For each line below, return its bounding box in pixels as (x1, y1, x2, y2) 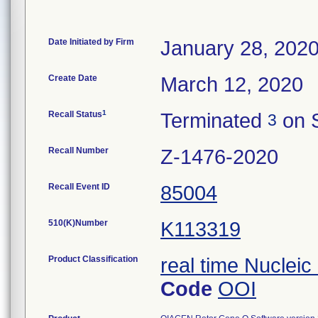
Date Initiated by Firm (48, 37, 134, 47)
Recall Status (48, 109, 102, 119)
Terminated (160, 109, 268, 132)
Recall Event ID (48, 182, 110, 192)
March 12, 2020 (160, 73, 303, 96)
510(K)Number (48, 218, 108, 228)
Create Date (48, 73, 97, 83)
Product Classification (48, 254, 138, 264)
